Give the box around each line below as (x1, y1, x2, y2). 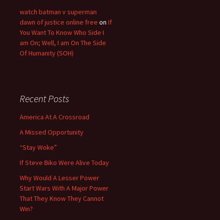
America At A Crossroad (20, 112, 89, 121)
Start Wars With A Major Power (20, 184, 109, 192)
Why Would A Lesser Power (20, 173, 99, 182)
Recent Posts (20, 92, 69, 105)
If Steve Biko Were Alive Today (20, 158, 109, 167)
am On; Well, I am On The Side (20, 38, 106, 47)
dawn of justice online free (20, 18, 98, 27)
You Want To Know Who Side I (20, 28, 104, 37)
